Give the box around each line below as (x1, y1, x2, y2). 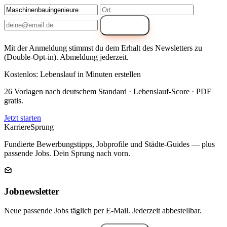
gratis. (4, 96, 23, 105)
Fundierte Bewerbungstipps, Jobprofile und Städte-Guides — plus (4, 139, 215, 148)
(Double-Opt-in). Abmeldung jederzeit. (4, 52, 129, 61)
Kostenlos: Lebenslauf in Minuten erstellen (4, 69, 141, 79)
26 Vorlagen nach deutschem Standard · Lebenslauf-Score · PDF (4, 87, 211, 96)
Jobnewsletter (4, 185, 59, 197)
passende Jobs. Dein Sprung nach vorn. (4, 148, 130, 158)
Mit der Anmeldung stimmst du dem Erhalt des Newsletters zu (4, 43, 202, 52)
